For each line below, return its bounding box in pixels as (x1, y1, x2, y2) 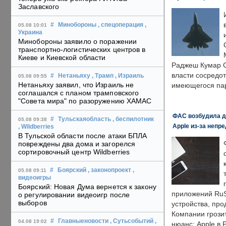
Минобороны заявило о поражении (18, 37, 137, 46)
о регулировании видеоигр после (18, 191, 130, 199)
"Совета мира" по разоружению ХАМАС (18, 97, 152, 105)
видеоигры (18, 175, 51, 181)
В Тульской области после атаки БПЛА (18, 132, 147, 140)
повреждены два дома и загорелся (18, 140, 136, 148)
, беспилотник (112, 116, 154, 123)
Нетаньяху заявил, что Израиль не (18, 81, 134, 89)
